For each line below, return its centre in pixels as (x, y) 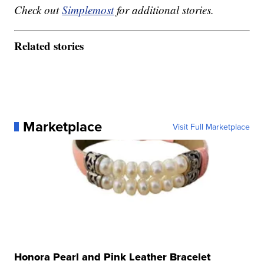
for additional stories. (164, 10)
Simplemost (88, 10)
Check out (38, 10)
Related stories (49, 45)
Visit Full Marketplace (211, 126)
